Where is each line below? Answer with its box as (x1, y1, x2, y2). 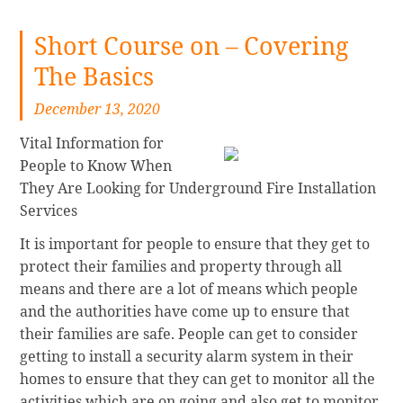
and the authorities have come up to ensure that (20, 301, 351, 322)
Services (20, 200, 78, 220)
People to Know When (20, 155, 173, 175)
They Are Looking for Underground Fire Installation (20, 177, 377, 198)
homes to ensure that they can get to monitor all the (20, 369, 376, 390)
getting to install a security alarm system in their (20, 346, 354, 367)
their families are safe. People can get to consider (20, 324, 359, 345)
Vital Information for (20, 132, 165, 153)
